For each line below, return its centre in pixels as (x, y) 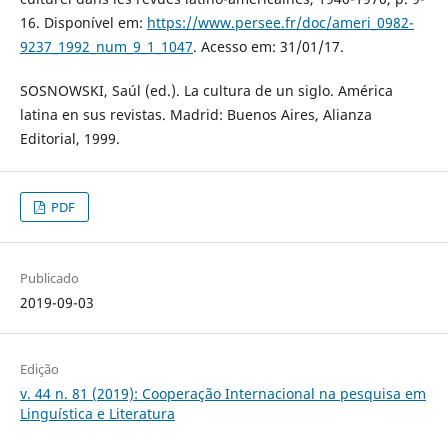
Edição (39, 368)
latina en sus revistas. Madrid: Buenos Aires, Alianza (195, 114)
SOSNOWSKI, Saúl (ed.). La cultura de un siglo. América (206, 90)
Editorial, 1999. (69, 138)
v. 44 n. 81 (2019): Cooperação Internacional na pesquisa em (222, 393)
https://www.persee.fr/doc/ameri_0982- (280, 22)
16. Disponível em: (83, 22)
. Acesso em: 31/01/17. (268, 46)
